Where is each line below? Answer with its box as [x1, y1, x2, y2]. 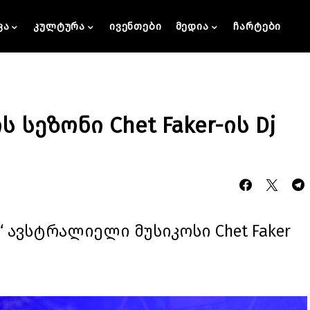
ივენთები [109, 19, 162, 33]
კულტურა [33, 19, 86, 33]
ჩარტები [232, 19, 282, 33]
